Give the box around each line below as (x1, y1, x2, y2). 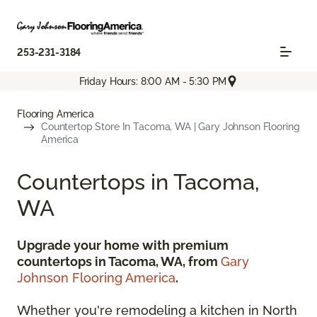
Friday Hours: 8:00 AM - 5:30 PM (79, 75, 227, 87)
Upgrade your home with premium (17, 238, 229, 253)
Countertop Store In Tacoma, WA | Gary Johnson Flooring (41, 121, 300, 133)
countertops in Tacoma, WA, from (17, 254, 221, 270)
